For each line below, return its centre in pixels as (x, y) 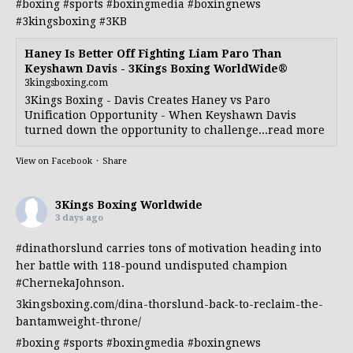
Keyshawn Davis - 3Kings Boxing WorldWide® (156, 68)
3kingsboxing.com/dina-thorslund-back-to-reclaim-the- (169, 304)
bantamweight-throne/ (78, 321)
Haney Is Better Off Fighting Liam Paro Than (153, 53)
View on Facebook (54, 161)
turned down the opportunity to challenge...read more (175, 130)
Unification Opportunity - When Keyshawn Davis (160, 115)
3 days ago (79, 217)
